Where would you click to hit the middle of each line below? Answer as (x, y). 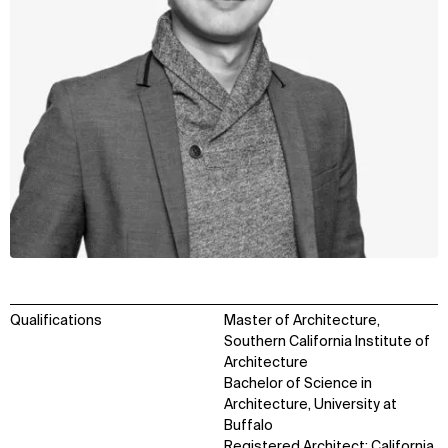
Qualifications (56, 320)
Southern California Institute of (327, 341)
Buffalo (248, 425)
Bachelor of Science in (298, 383)
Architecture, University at (310, 404)
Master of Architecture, (302, 320)
